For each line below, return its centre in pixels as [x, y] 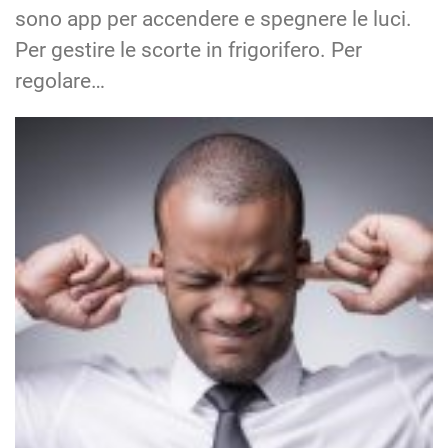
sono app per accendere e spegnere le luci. [213, 19]
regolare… [60, 81]
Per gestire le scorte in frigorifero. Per [188, 50]
